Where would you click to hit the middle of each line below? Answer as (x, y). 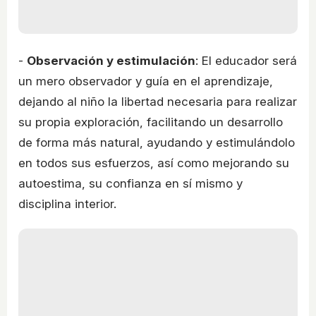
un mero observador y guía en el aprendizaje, (146, 81)
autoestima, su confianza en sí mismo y (130, 183)
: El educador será (246, 60)
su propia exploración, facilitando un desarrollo (151, 122)
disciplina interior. (67, 203)
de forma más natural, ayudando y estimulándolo (157, 142)
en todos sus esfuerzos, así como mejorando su (154, 163)
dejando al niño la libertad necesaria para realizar (158, 101)
